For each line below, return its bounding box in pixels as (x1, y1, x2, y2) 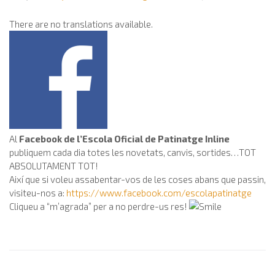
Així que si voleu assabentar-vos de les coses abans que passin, (9, 173, 266, 185)
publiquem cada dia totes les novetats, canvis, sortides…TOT (9, 146, 256, 158)
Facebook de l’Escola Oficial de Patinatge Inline (19, 133, 230, 144)
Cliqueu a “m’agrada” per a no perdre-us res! (9, 200, 189, 212)
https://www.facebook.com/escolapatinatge (66, 187, 252, 198)
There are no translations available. (9, 18, 153, 29)
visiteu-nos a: (9, 187, 66, 198)
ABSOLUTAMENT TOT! (9, 160, 98, 171)
